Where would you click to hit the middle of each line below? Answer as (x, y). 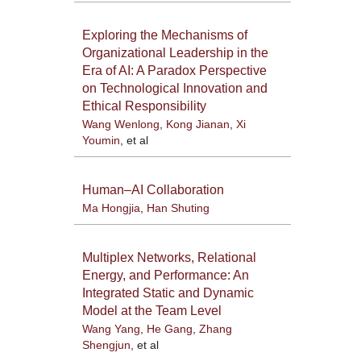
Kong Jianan (197, 124)
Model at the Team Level (151, 310)
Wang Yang (111, 328)
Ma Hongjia (111, 207)
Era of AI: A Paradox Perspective (174, 70)
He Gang (169, 328)
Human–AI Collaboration (153, 189)
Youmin (101, 140)
